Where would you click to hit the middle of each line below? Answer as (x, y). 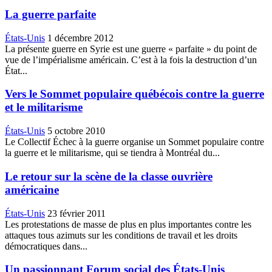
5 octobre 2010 (76, 131)
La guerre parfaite (50, 15)
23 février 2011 (76, 213)
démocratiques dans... (46, 246)
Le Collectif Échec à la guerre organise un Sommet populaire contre (134, 142)
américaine (32, 189)
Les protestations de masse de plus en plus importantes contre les (128, 224)
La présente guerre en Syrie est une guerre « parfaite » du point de (131, 49)
